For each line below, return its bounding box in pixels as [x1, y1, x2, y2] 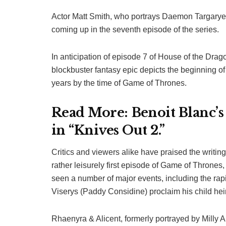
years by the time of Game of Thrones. [51, 79, 189, 88]
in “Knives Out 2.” [51, 123, 165, 139]
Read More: [51, 105, 132, 121]
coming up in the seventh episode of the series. [51, 25, 221, 34]
